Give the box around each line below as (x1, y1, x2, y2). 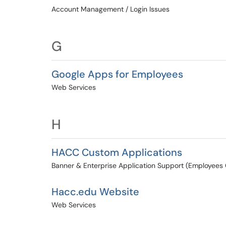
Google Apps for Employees (51, 68, 183, 81)
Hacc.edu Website (51, 185, 139, 198)
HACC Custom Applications (51, 146, 182, 159)
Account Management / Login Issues (51, 5, 169, 14)
